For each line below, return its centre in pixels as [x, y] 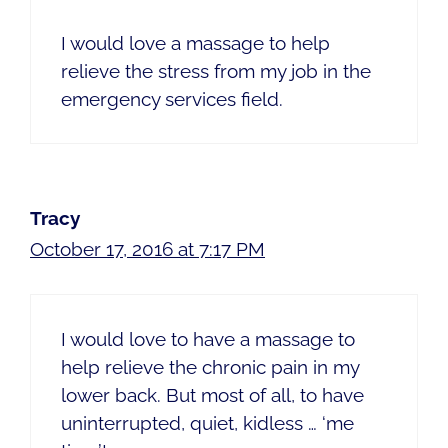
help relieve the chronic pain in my [210, 367]
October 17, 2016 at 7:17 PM [147, 248]
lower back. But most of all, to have [212, 395]
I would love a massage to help [195, 42]
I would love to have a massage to [208, 339]
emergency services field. [172, 98]
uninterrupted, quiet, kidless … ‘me [207, 423]
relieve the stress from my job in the [216, 70]
